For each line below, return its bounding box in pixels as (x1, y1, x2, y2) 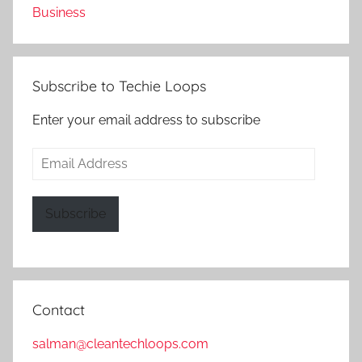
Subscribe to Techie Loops (32, 77, 206, 96)
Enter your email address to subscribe (32, 112, 260, 128)
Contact (32, 300, 85, 319)
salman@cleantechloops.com (32, 335, 208, 351)
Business (32, 5, 86, 21)
